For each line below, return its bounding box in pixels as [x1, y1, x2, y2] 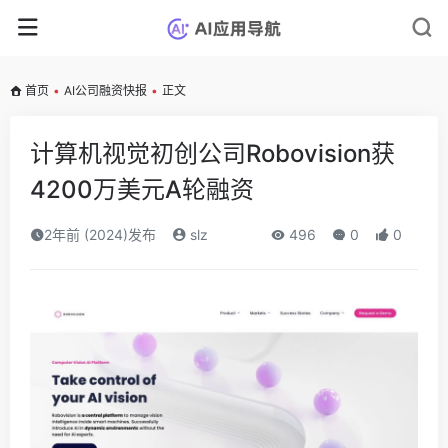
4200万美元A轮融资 [30, 175, 254, 204]
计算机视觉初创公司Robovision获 [30, 139, 395, 168]
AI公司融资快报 [64, 83, 147, 98]
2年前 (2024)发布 [44, 226, 156, 243]
